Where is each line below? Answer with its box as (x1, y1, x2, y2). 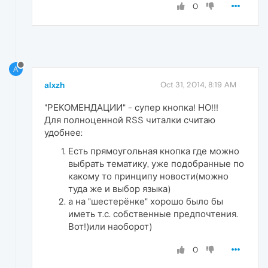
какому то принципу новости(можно (68, 171, 229, 182)
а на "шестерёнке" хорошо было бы (68, 196, 223, 207)
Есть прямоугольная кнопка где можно (68, 146, 239, 157)
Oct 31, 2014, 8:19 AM (160, 80, 236, 90)
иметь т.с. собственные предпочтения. (68, 209, 238, 220)
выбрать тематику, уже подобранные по (68, 159, 244, 169)
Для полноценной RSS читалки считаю (44, 115, 215, 126)
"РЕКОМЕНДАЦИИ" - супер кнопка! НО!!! (44, 102, 218, 113)
